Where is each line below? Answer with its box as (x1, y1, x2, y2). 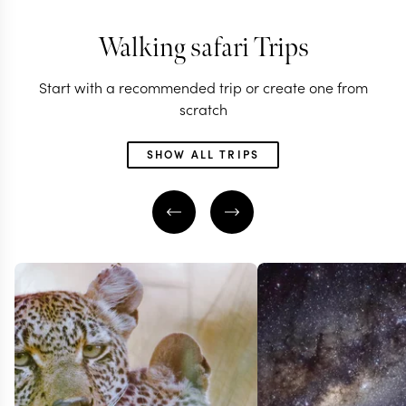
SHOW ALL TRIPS (146, 146, 260, 162)
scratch (179, 99, 227, 120)
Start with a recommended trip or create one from (38, 77, 368, 98)
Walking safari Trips (97, 32, 309, 65)
